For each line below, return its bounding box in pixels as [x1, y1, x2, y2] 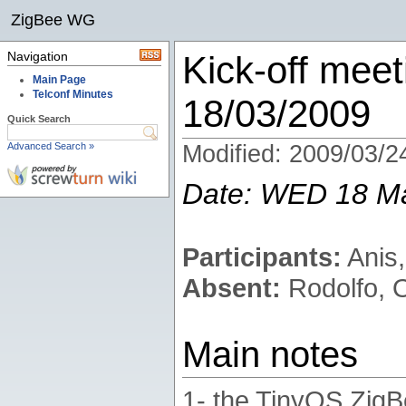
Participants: [182, 242, 342, 272]
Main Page [33, 73, 86, 86]
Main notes [182, 334, 358, 374]
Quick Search [7, 113, 71, 124]
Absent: [182, 273, 281, 303]
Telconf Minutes [33, 88, 113, 101]
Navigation [7, 49, 68, 63]
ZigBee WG [11, 11, 95, 29]
